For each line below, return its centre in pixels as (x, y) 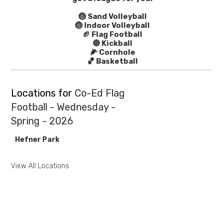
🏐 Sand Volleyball (112, 16)
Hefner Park (37, 140)
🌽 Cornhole (112, 52)
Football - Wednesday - (63, 107)
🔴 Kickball (112, 43)
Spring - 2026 (42, 121)
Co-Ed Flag (100, 93)
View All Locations (40, 166)
